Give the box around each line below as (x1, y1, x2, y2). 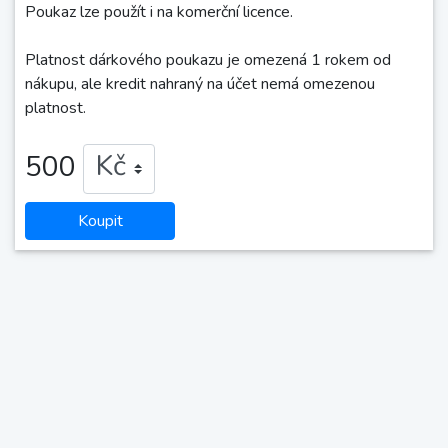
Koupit (77, 210, 123, 232)
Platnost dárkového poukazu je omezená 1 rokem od (25, 49, 391, 71)
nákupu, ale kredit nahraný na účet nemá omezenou (25, 73, 375, 95)
